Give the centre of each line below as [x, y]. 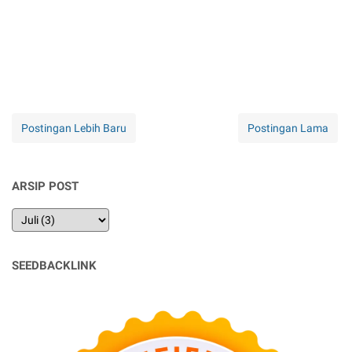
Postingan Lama [288, 128]
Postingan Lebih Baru [74, 128]
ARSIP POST [45, 187]
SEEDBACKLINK [54, 266]
